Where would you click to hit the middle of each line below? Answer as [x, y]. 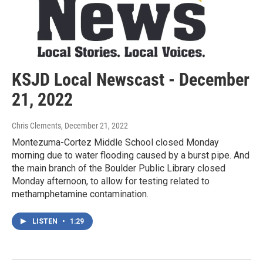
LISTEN [46, 222]
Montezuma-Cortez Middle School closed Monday [115, 143]
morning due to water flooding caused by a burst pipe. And [131, 156]
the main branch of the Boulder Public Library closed [119, 168]
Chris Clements [36, 126]
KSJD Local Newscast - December [131, 80]
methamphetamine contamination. [80, 194]
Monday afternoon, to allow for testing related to [111, 181]
